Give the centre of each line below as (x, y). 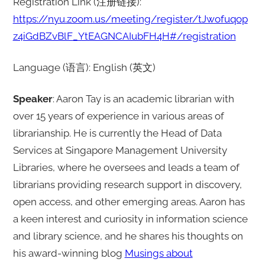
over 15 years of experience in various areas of (118, 116)
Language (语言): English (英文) (84, 67)
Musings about (159, 253)
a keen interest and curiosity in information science (130, 219)
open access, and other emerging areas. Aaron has (129, 201)
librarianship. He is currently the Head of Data (117, 133)
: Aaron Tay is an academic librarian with (143, 98)
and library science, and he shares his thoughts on (128, 236)
